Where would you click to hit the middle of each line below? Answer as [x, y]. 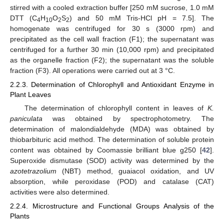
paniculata [26, 118]
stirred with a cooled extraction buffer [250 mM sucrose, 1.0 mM [112, 7]
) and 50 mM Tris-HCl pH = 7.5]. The [142, 18]
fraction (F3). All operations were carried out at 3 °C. [92, 70]
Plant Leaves [30, 94]
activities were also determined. [60, 192]
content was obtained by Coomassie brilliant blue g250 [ [106, 150]
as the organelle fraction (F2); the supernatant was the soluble [112, 60]
